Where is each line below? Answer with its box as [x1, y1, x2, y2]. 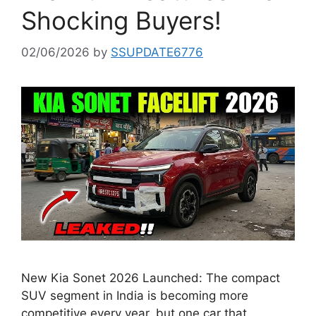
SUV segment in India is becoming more [21, 288, 248, 303]
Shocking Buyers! [21, 6, 221, 35]
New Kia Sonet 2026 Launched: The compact [21, 270, 280, 285]
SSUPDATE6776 [111, 44, 203, 59]
